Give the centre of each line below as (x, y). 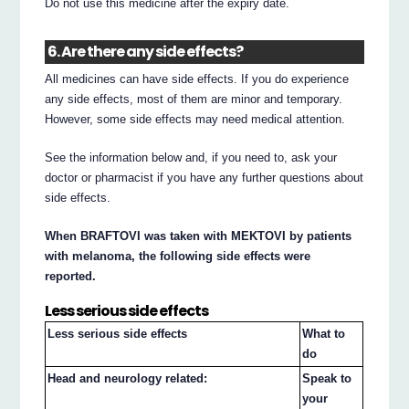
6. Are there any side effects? (146, 52)
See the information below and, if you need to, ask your (191, 158)
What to (324, 334)
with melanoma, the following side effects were (178, 257)
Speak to (327, 379)
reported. (71, 277)
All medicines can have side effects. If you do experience (197, 79)
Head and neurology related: (128, 379)
